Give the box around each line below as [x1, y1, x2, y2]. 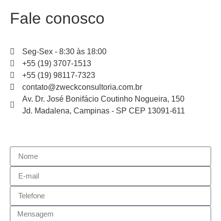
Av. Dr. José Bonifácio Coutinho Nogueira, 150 [22, 94, 184, 103]
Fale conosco [10, 9, 105, 27]
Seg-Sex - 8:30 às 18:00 [22, 47, 107, 56]
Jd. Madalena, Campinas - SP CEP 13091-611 [22, 106, 185, 115]
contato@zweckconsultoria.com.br [22, 82, 142, 91]
